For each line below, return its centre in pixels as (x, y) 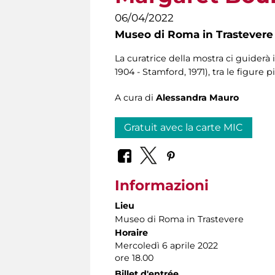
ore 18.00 (134, 258)
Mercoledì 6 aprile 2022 (166, 245)
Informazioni (162, 185)
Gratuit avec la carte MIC (184, 128)
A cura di (135, 98)
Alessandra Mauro (197, 98)
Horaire (131, 232)
